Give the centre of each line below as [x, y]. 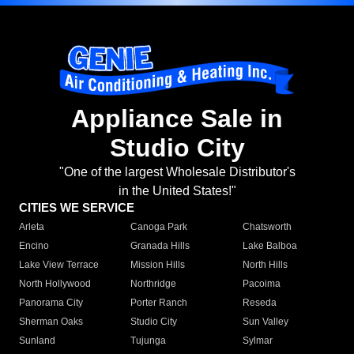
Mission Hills [158, 265]
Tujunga [149, 341]
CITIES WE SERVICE [77, 208]
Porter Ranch [159, 303]
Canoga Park [159, 227]
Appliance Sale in [177, 119]
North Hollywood [55, 284]
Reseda [259, 303]
